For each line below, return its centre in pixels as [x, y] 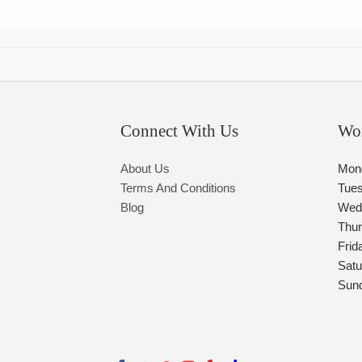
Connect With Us [180, 131]
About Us [145, 169]
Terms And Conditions [179, 188]
